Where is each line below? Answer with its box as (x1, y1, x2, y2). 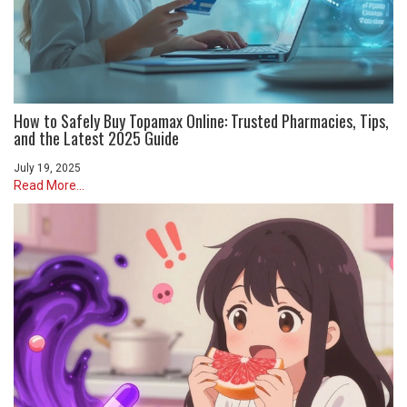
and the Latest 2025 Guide (14, 125, 179, 150)
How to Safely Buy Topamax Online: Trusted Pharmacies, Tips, (14, 108, 389, 133)
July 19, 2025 (14, 161, 81, 174)
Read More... (14, 177, 84, 193)
